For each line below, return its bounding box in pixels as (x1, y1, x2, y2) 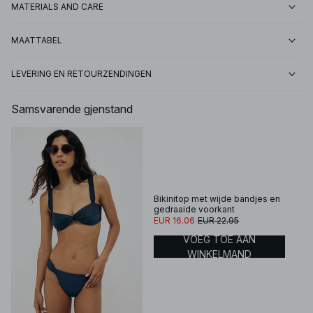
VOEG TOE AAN (183, 233, 256, 246)
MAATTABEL (11, 35, 62, 46)
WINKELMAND (187, 248, 252, 261)
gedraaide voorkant (154, 204, 235, 215)
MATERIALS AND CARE (11, 1, 103, 13)
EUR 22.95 (198, 215, 240, 226)
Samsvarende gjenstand (11, 102, 133, 117)
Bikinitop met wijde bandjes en (154, 194, 281, 205)
